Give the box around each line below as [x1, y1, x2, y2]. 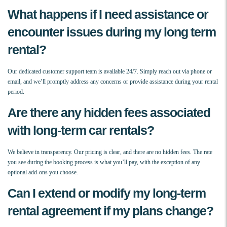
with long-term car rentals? [8, 123, 154, 138]
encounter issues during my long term [8, 25, 216, 40]
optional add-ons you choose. [8, 169, 78, 176]
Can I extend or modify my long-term [8, 186, 206, 201]
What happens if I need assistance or [8, 7, 208, 22]
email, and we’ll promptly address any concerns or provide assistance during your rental [8, 78, 218, 86]
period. [8, 88, 24, 96]
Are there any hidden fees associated [8, 105, 210, 120]
